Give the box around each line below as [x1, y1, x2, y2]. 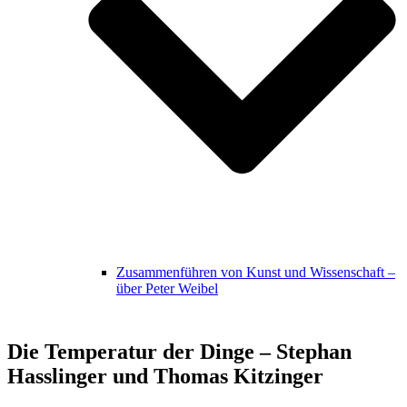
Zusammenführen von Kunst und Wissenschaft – [116, 263, 395, 280]
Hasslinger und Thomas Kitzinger [7, 364, 323, 389]
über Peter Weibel [116, 280, 218, 296]
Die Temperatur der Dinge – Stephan [7, 340, 352, 364]
